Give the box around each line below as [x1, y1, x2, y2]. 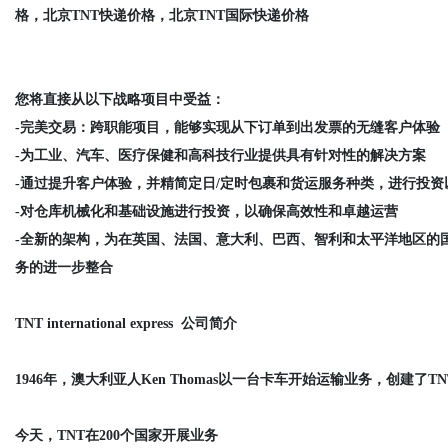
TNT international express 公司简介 [15, 315, 237, 331]
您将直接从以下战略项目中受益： [15, 91, 229, 107]
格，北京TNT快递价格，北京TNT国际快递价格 [15, 7, 309, 23]
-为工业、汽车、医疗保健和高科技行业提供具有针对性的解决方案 [15, 147, 426, 163]
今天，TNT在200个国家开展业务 [15, 427, 218, 443]
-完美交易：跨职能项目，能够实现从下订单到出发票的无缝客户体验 [15, 119, 440, 135]
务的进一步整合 [15, 259, 113, 275]
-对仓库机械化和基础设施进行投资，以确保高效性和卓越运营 [15, 203, 398, 219]
